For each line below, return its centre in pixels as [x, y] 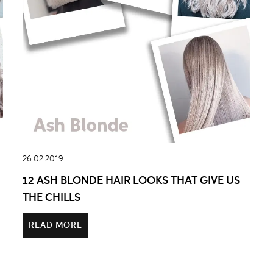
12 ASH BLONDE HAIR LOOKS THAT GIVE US [132, 181]
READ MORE [55, 225]
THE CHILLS [52, 198]
